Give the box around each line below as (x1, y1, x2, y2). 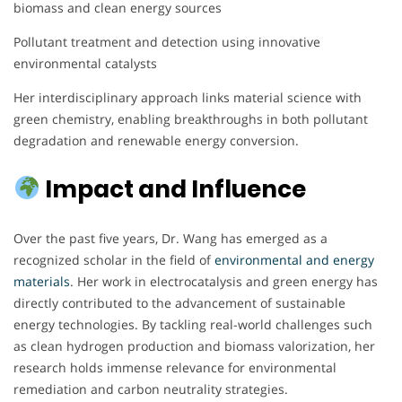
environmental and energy (214, 250, 374, 268)
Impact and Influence (39, 172, 306, 205)
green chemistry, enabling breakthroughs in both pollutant (13, 109, 368, 127)
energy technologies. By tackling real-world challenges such (13, 315, 372, 333)
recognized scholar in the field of (13, 250, 214, 268)
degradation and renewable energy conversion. (13, 131, 299, 149)
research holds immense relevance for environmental (13, 358, 336, 376)
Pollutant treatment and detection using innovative (13, 32, 320, 50)
